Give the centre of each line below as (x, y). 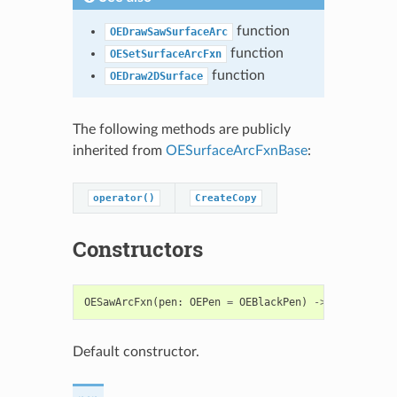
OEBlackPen (270, 303)
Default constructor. (136, 352)
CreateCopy (226, 198)
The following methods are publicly (181, 130)
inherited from (119, 151)
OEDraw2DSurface (156, 77)
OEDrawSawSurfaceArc (168, 32)
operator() (124, 198)
